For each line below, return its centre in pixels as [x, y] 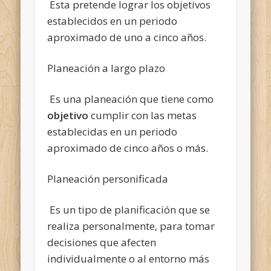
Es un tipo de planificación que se [129, 209]
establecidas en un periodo [113, 131]
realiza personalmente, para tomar [131, 226]
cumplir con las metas [143, 115]
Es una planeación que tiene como [131, 99]
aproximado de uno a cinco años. [127, 37]
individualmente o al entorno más [129, 258]
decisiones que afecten [102, 242]
